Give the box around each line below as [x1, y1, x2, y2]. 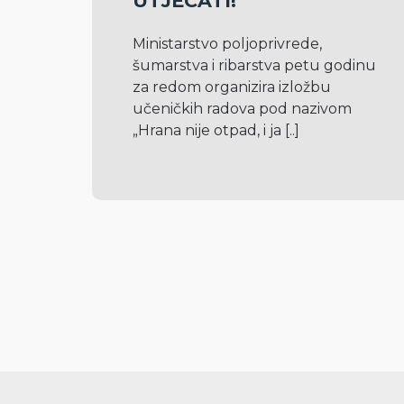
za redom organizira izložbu [133, 78, 331, 96]
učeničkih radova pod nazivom [133, 100, 352, 117]
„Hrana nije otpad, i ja [133, 122, 285, 139]
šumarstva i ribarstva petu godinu [133, 57, 376, 74]
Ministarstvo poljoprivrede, [133, 35, 322, 52]
